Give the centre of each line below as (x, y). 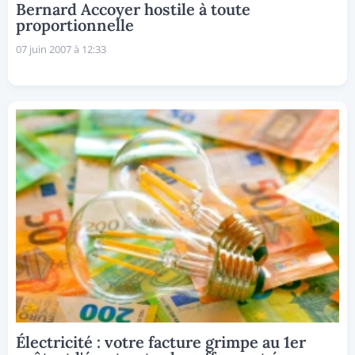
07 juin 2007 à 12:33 (61, 49)
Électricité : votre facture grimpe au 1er (161, 342)
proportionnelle (75, 25)
